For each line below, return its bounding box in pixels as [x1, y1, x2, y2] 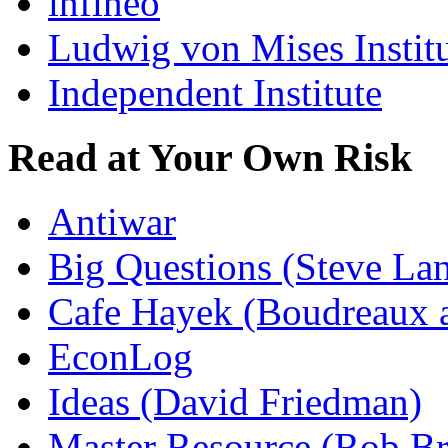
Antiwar [48, 200, 176, 244]
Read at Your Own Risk [8, 134, 412, 180]
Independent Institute [48, 71, 382, 115]
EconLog [48, 335, 193, 379]
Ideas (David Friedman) [48, 380, 422, 424]
